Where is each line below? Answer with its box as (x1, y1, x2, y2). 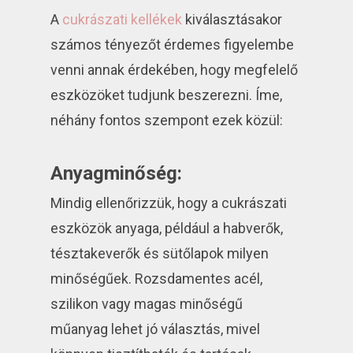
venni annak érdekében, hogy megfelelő (50, 61, 299, 79)
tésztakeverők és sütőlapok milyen (50, 245, 269, 262)
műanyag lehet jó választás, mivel (50, 321, 261, 338)
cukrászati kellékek (62, 11, 183, 28)
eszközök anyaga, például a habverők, (50, 220, 284, 237)
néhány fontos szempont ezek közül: (50, 112, 284, 129)
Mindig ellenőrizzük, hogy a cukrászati (50, 195, 288, 212)
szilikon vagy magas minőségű (50, 295, 243, 313)
